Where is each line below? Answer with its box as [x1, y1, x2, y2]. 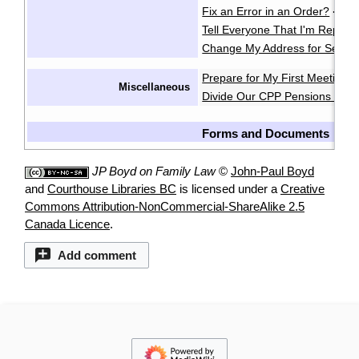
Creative [280, 182, 325, 196]
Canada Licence [25, 217, 110, 232]
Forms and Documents [202, 127, 330, 141]
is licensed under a [176, 182, 280, 196]
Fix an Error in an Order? [202, 5, 330, 18]
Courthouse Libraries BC [47, 182, 176, 196]
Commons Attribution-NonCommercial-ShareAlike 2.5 [25, 200, 305, 214]
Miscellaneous [119, 81, 191, 94]
